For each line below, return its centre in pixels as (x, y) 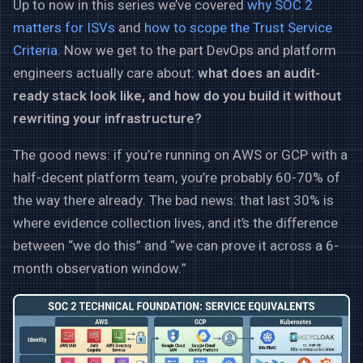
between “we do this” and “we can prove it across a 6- (176, 246)
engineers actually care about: (105, 73)
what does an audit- (259, 73)
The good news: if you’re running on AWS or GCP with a (180, 155)
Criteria (35, 50)
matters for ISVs (64, 28)
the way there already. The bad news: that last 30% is (173, 200)
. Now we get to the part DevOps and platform (197, 50)
